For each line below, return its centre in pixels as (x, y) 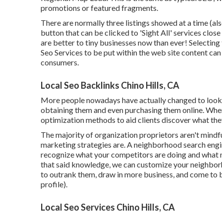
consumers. (60, 62)
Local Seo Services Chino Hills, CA (108, 207)
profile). (54, 184)
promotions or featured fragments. (99, 8)
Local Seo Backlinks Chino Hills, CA (110, 85)
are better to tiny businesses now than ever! (115, 42)
